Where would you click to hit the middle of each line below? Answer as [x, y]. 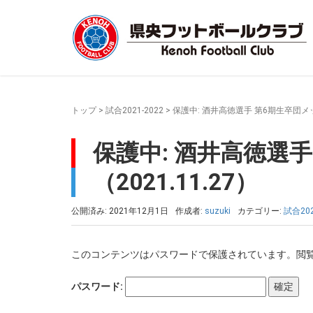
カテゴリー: [261, 211]
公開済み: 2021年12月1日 [120, 211]
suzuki [218, 211]
